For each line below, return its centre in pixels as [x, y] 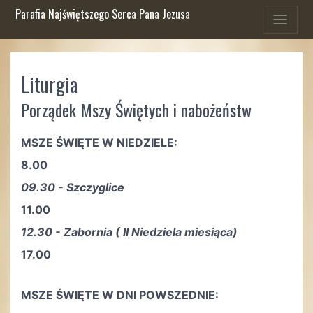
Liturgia [49, 84]
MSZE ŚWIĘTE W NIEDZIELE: [99, 143]
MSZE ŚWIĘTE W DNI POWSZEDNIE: [120, 295]
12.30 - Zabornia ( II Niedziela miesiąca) [129, 232]
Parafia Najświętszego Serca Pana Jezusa [102, 14]
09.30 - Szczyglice [73, 187]
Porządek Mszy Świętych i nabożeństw [136, 110]
